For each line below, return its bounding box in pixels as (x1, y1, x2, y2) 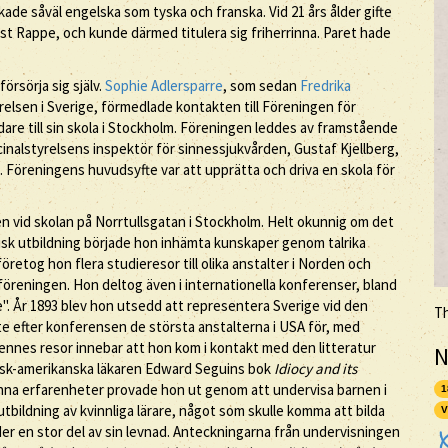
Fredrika (300, 75, 351, 95)
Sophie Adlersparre (105, 75, 223, 95)
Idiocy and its (274, 359, 357, 378)
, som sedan (223, 75, 300, 95)
